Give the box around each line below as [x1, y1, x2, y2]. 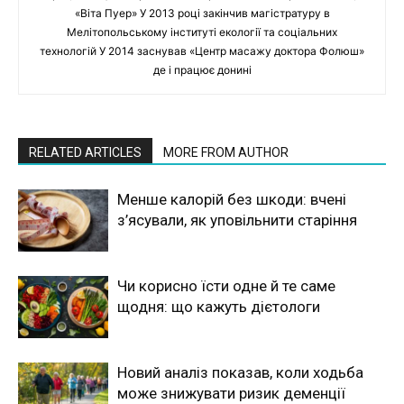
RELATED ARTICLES [29, 144, 142, 160]
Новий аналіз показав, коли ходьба [117, 363, 363, 381]
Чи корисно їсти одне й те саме [117, 276, 335, 295]
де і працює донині [152, 62, 252, 77]
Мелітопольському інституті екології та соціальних [67, 24, 337, 39]
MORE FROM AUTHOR [163, 144, 289, 160]
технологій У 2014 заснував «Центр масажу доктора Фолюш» [40, 43, 364, 58]
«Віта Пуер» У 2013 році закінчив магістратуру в [74, 5, 330, 20]
